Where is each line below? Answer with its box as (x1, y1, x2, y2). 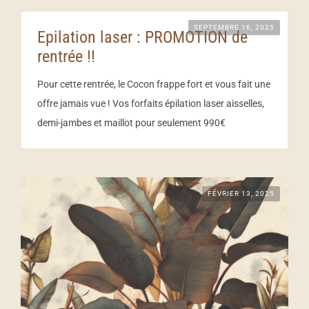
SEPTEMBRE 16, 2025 (194, 23, 275, 31)
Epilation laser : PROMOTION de (37, 27, 248, 47)
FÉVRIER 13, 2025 (208, 189, 275, 197)
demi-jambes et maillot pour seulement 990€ (37, 117, 226, 128)
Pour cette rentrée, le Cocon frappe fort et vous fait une (37, 78, 270, 90)
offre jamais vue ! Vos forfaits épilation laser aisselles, (37, 97, 264, 109)
